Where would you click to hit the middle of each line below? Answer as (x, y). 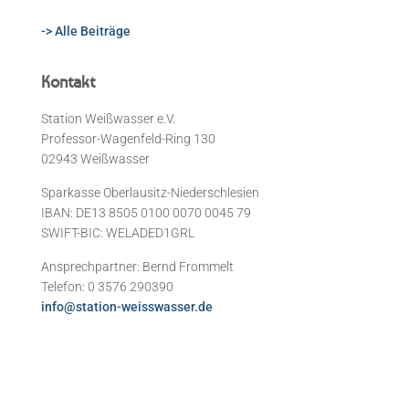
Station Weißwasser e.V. (108, 118)
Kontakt (68, 81)
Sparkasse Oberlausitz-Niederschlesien (150, 192)
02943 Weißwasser (95, 158)
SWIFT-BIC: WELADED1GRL (118, 232)
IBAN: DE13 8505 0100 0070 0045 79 (146, 212)
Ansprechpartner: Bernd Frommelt (137, 266)
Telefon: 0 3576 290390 (107, 286)
